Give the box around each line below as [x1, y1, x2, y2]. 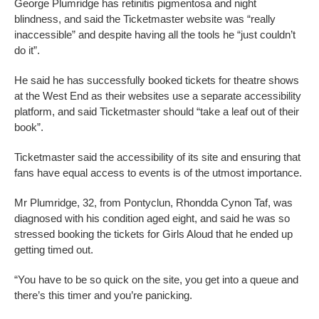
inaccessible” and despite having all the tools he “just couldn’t [14, 28, 296, 41]
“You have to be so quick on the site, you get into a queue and [14, 273, 298, 286]
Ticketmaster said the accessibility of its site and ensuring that [14, 151, 300, 164]
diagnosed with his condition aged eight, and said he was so [14, 212, 290, 225]
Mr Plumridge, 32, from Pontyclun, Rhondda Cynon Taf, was [14, 197, 293, 209]
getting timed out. [14, 244, 93, 256]
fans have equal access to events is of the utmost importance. [14, 167, 302, 179]
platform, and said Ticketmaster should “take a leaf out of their [14, 105, 299, 118]
